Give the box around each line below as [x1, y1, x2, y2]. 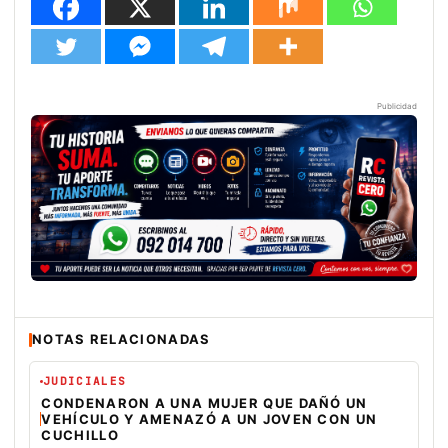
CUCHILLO [41, 427, 119, 443]
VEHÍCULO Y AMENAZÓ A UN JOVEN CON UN [41, 411, 378, 427]
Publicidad [377, 101, 417, 112]
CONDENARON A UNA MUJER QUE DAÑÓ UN [41, 395, 368, 411]
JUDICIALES [43, 374, 127, 388]
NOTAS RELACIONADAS [32, 331, 211, 347]
